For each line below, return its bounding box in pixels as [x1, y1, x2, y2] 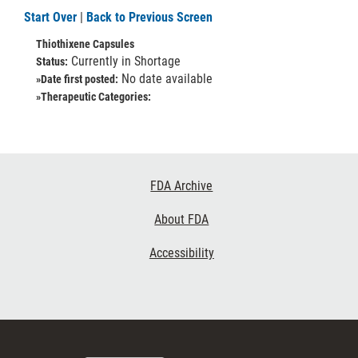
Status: [36, 55, 68, 68]
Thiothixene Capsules [36, 38, 134, 50]
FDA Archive [150, 178, 213, 193]
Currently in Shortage [68, 54, 181, 69]
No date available [118, 71, 213, 86]
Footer [3, 169, 57, 193]
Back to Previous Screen [86, 10, 213, 25]
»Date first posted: [36, 73, 118, 86]
